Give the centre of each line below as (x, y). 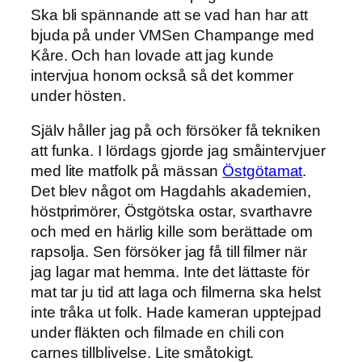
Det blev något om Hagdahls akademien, (171, 192)
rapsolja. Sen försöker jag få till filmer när (169, 252)
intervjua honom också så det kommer (162, 75)
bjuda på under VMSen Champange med (173, 35)
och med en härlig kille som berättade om (172, 232)
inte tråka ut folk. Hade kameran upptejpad (176, 313)
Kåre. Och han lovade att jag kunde (152, 55)
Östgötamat (263, 171)
